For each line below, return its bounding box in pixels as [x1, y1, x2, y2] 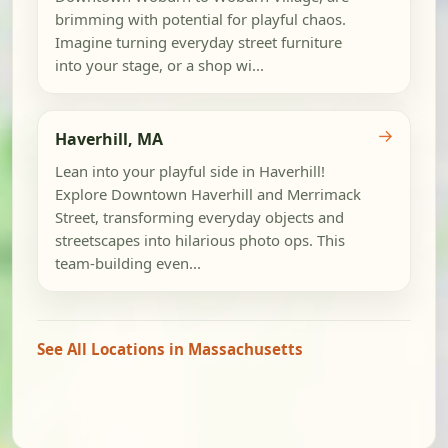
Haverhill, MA [54, 128, 163, 151]
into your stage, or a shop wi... [54, 55, 264, 76]
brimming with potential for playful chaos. [54, 9, 346, 30]
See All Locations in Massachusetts [37, 339, 303, 360]
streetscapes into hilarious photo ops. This [54, 230, 345, 251]
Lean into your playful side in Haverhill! [54, 161, 325, 182]
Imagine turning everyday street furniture [54, 32, 342, 53]
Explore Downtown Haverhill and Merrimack [54, 184, 361, 205]
